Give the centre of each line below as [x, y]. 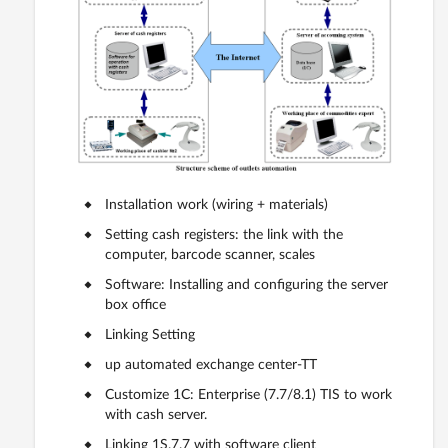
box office [135, 305]
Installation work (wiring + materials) [216, 205]
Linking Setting [150, 335]
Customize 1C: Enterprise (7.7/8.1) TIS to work [248, 395]
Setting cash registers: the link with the [224, 235]
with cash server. [156, 415]
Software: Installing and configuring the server [246, 285]
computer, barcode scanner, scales [210, 255]
